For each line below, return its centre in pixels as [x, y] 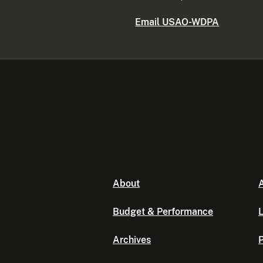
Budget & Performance [163, 212]
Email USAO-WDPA [177, 22]
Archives [132, 240]
